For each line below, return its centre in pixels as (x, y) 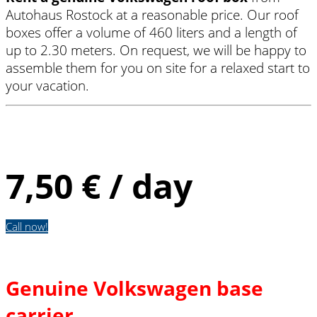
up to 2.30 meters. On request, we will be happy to (156, 50)
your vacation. (47, 86)
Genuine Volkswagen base (134, 288)
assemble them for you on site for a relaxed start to (158, 68)
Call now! (27, 227)
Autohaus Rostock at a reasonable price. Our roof (152, 15)
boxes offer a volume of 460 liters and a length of (151, 33)
